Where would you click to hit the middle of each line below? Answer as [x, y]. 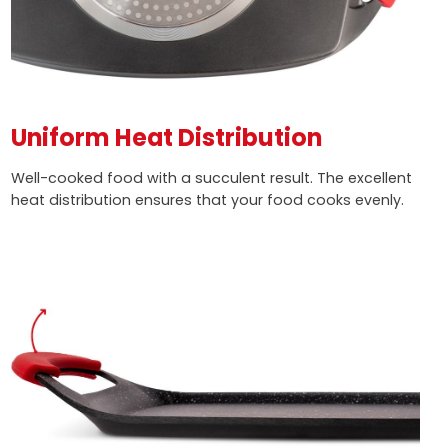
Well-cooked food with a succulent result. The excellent [211, 177]
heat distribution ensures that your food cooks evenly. [207, 199]
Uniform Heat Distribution [166, 137]
